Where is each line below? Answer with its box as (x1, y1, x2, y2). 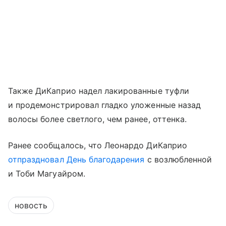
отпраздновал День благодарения (8, 154, 145, 164)
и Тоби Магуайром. (8, 168, 85, 179)
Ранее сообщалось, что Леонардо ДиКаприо (8, 140, 187, 150)
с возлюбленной (144, 154, 212, 164)
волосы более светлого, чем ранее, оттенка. (8, 114, 187, 124)
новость (15, 200, 47, 210)
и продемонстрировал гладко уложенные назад (8, 99, 201, 110)
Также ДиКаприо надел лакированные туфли (8, 85, 189, 96)
